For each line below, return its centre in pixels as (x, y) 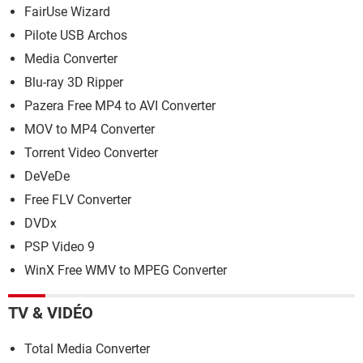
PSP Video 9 (60, 247)
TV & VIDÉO (51, 312)
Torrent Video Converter (91, 153)
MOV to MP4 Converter (90, 129)
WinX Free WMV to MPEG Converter (126, 270)
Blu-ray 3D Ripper (74, 82)
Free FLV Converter (78, 200)
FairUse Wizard (67, 12)
